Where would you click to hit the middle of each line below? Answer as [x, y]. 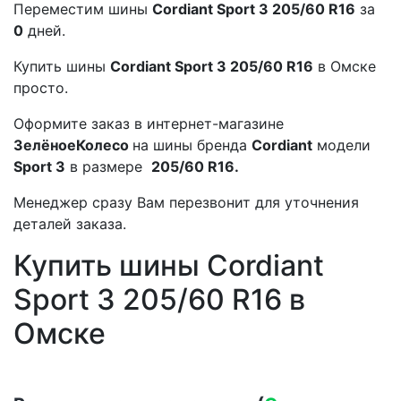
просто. [43, 87]
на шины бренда [192, 145]
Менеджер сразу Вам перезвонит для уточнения [186, 202]
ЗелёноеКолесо [73, 145]
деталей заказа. [70, 223]
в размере [108, 166]
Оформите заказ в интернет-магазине [149, 123]
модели [341, 145]
